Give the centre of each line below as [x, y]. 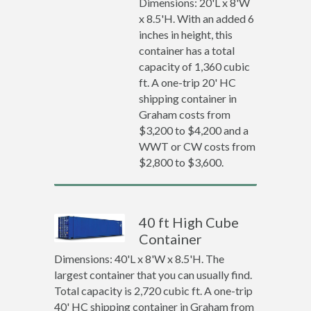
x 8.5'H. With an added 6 [197, 18]
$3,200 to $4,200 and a [194, 130]
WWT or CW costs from [197, 146]
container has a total [187, 50]
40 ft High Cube [189, 222]
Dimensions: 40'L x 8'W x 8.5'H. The [139, 259]
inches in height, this [186, 34]
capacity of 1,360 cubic [195, 66]
